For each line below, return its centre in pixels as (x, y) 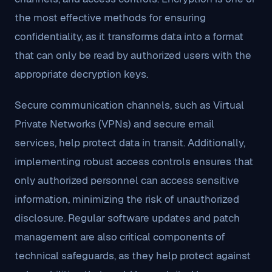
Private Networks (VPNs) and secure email (114, 124)
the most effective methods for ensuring (110, 18)
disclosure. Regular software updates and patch (127, 218)
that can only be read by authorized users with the (133, 55)
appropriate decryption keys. (81, 74)
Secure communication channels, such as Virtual (129, 105)
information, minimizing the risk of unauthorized (127, 199)
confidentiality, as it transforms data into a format (129, 36)
